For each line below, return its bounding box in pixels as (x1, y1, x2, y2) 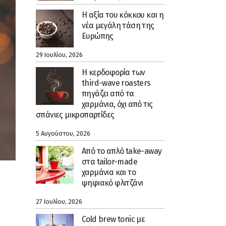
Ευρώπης (82, 31, 114, 41)
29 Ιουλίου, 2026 (36, 51, 83, 59)
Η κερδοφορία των (82, 68, 145, 77)
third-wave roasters (82, 78, 151, 88)
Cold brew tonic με (82, 214, 145, 224)
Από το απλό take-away (82, 146, 162, 156)
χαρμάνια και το (82, 167, 136, 177)
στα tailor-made (82, 157, 137, 166)
